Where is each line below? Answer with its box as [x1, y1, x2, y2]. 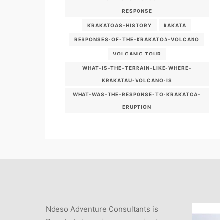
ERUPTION [122, 104, 152, 110]
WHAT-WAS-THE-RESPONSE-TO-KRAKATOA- [73, 91, 201, 98]
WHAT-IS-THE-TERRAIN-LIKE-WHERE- [82, 65, 192, 71]
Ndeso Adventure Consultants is [46, 204, 159, 214]
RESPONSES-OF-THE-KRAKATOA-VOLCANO [74, 36, 200, 43]
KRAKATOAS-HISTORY [87, 22, 152, 28]
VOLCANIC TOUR [112, 51, 161, 57]
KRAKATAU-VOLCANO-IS [101, 77, 172, 83]
